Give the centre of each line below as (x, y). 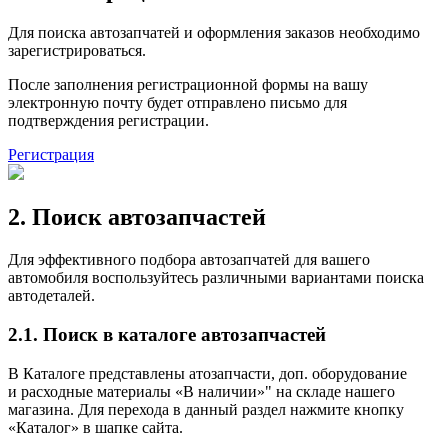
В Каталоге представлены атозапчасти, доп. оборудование (207, 373)
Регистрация (51, 155)
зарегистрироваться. (77, 51)
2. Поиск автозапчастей (137, 217)
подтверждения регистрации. (108, 121)
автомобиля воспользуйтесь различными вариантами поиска (216, 278)
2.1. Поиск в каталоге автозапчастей (167, 334)
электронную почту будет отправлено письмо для (177, 103)
